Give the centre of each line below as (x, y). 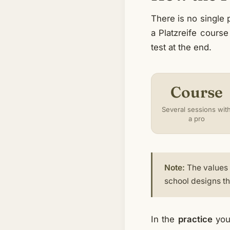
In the (165, 219)
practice (195, 219)
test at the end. (181, 47)
